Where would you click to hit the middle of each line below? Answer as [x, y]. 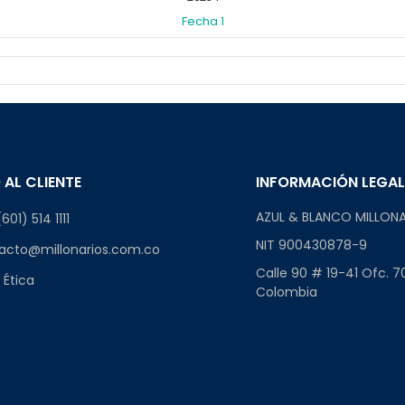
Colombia [287, 292]
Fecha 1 [202, 22]
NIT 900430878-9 [312, 245]
